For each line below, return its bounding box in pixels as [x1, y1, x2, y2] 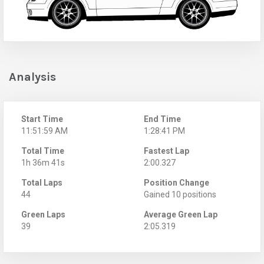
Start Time [21, 114, 63, 124]
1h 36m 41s [21, 157, 65, 167]
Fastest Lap [144, 146, 189, 156]
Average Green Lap [144, 209, 217, 219]
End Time [144, 114, 181, 124]
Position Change [144, 177, 209, 187]
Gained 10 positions [144, 189, 216, 199]
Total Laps [21, 177, 62, 187]
